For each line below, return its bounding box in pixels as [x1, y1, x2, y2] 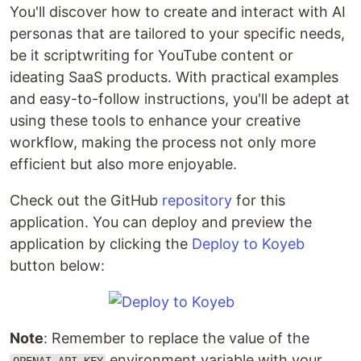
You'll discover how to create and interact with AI [10, 3, 346, 21]
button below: [10, 257, 105, 275]
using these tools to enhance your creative [10, 112, 301, 130]
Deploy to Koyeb [192, 235, 305, 253]
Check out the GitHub [10, 192, 162, 210]
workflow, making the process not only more [10, 134, 316, 151]
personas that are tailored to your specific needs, [10, 25, 345, 43]
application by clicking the [10, 235, 192, 253]
